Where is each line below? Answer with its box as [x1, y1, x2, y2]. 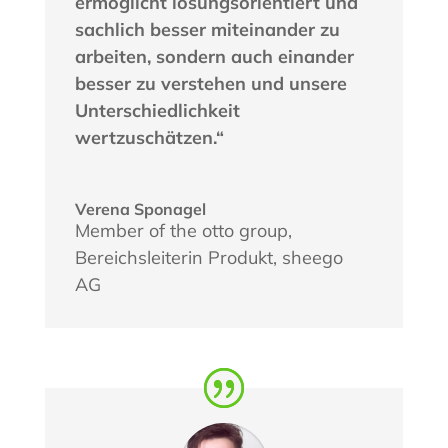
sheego [281, 245, 343, 269]
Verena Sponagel [74, 198, 206, 219]
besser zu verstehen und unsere [74, 71, 347, 95]
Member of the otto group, [74, 218, 292, 242]
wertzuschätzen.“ [74, 125, 224, 149]
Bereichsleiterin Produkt [74, 245, 273, 269]
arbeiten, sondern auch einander [74, 44, 354, 68]
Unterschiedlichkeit [74, 98, 240, 122]
